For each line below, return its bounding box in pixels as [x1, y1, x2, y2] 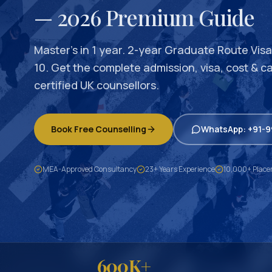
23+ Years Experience [145, 164, 215, 174]
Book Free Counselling [51, 123, 146, 135]
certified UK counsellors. [34, 78, 159, 92]
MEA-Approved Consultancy [42, 164, 137, 174]
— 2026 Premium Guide [34, 2, 254, 32]
